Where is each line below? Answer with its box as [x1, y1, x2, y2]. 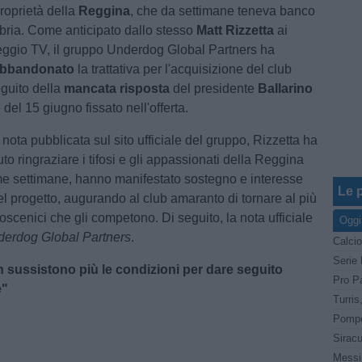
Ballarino [258, 82, 314, 95]
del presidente [173, 82, 259, 95]
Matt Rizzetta [196, 23, 275, 37]
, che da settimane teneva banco [130, 4, 316, 18]
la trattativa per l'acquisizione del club [74, 62, 293, 76]
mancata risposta [61, 82, 174, 95]
